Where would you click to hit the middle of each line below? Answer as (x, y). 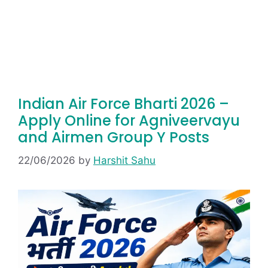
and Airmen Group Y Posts (114, 137)
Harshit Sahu (124, 160)
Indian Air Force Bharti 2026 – (124, 104)
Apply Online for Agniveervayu (129, 121)
